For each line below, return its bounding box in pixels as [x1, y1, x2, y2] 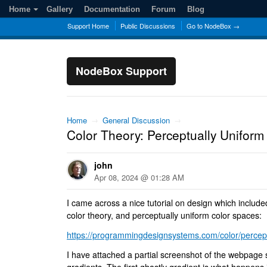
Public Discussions [120, 21, 175, 30]
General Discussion [103, 114, 170, 126]
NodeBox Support [76, 63, 167, 79]
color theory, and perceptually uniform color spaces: [67, 209, 262, 221]
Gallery [46, 5, 73, 14]
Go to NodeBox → [187, 21, 240, 30]
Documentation [84, 5, 140, 14]
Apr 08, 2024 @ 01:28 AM [94, 172, 184, 183]
